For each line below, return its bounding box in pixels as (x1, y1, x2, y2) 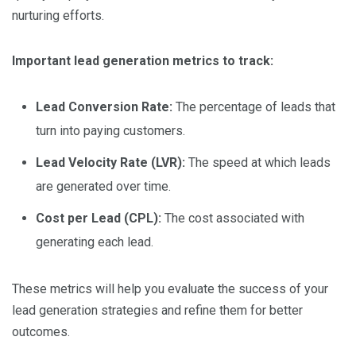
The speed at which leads (185, 155, 331, 171)
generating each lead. (36, 234, 153, 250)
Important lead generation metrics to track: (12, 53, 273, 69)
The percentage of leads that (172, 99, 335, 115)
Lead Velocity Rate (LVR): (36, 155, 185, 171)
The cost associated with (161, 211, 304, 226)
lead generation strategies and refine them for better (12, 303, 303, 319)
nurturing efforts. (12, 8, 104, 24)
